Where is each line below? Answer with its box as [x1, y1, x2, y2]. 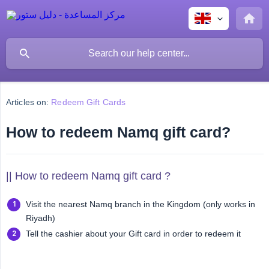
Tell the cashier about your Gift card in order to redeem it [26, 229, 241, 239]
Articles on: [6, 97, 49, 107]
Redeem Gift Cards [51, 97, 126, 107]
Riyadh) [26, 213, 55, 223]
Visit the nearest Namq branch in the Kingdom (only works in [26, 199, 255, 210]
